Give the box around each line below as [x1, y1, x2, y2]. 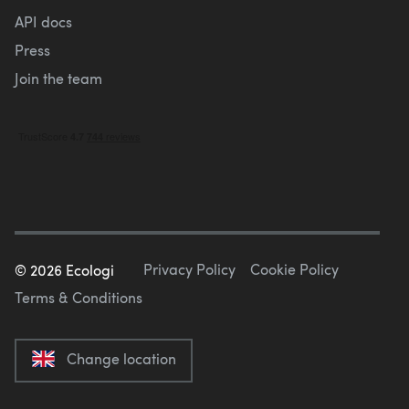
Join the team [15, 68, 102, 88]
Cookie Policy [250, 258, 339, 278]
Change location [67, 349, 176, 369]
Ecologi [62, 260, 114, 280]
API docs [15, 11, 72, 31]
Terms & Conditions [15, 287, 142, 307]
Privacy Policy [143, 258, 236, 278]
